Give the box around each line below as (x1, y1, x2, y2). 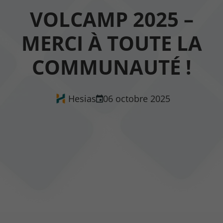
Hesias (68, 93, 96, 105)
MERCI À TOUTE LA (21, 29, 202, 57)
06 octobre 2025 (103, 93, 170, 105)
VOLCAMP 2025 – (29, 5, 194, 33)
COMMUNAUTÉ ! (32, 53, 191, 81)
